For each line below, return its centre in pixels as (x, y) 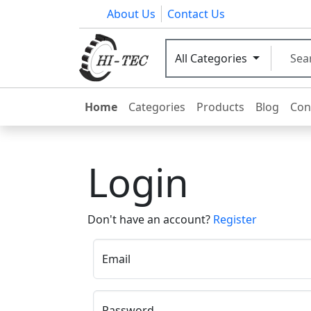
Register (235, 220)
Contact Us (196, 14)
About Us (131, 14)
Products (220, 107)
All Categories (212, 58)
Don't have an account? (150, 220)
